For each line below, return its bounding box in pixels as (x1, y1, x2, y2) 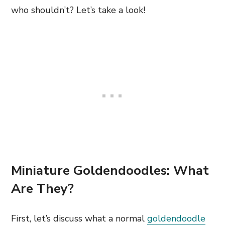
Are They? (11, 180, 74, 197)
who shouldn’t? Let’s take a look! (11, 4, 148, 16)
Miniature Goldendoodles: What (11, 162, 209, 179)
